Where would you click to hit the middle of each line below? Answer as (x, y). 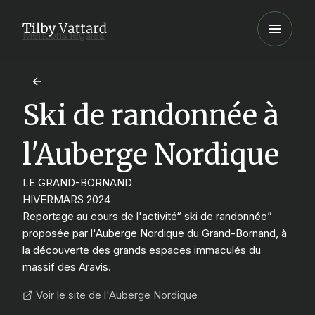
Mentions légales (64, 35)
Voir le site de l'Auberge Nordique (116, 295)
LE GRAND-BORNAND (77, 182)
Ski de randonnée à (151, 115)
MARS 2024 (82, 199)
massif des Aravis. (67, 267)
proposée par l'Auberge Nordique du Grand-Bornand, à (155, 233)
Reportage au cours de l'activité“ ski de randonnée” (147, 216)
